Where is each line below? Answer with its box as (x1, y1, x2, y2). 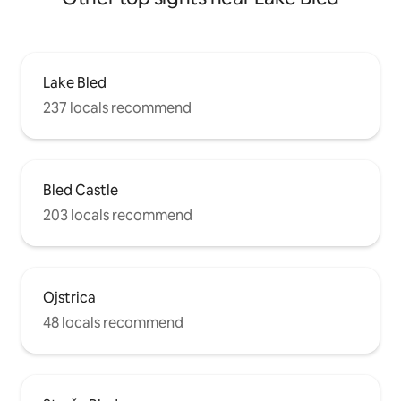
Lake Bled (43, 73, 107, 93)
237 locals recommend (43, 98, 192, 118)
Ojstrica (43, 288, 96, 308)
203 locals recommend (43, 206, 192, 226)
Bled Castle (43, 181, 118, 200)
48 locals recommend (43, 313, 183, 333)
